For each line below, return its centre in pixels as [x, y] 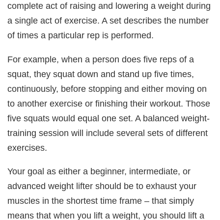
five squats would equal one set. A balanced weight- [109, 118]
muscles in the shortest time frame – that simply [101, 200]
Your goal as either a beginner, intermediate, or [99, 171]
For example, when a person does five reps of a [101, 59]
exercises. [27, 147]
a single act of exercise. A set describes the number [108, 21]
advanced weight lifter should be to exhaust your [102, 186]
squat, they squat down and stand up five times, [101, 74]
